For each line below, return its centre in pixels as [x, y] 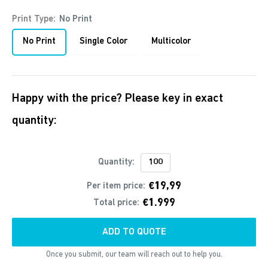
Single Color [103, 42]
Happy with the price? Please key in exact [118, 99]
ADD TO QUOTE [134, 232]
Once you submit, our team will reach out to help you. [134, 255]
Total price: [116, 203]
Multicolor [171, 42]
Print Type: [35, 19]
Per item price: [116, 186]
